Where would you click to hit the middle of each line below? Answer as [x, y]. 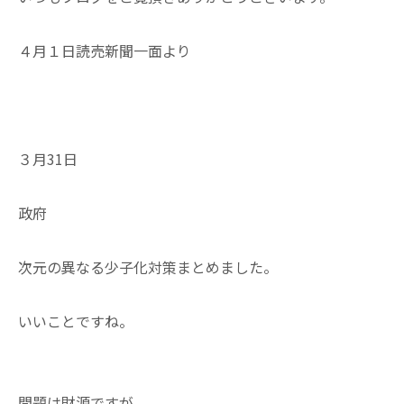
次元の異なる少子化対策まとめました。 [148, 267]
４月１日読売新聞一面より [105, 50]
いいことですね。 [76, 321]
